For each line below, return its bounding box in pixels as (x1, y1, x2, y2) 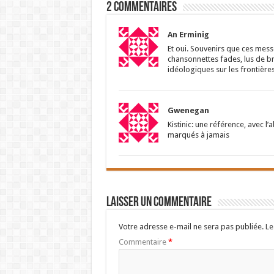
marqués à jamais (167, 130, 229, 140)
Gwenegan (167, 106, 209, 116)
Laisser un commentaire (106, 196, 212, 210)
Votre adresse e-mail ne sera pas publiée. (118, 222, 264, 232)
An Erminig (167, 30, 209, 40)
